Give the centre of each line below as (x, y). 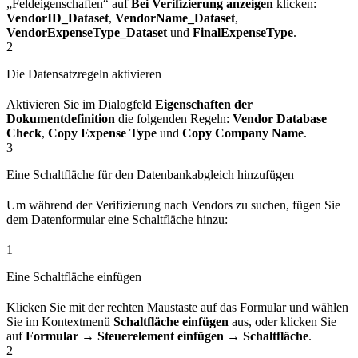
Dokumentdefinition (61, 118)
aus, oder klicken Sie (282, 321)
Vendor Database (280, 118)
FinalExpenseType (243, 32)
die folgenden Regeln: (174, 118)
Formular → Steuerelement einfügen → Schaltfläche (167, 336)
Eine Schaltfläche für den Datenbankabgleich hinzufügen (150, 174)
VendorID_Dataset (58, 18)
